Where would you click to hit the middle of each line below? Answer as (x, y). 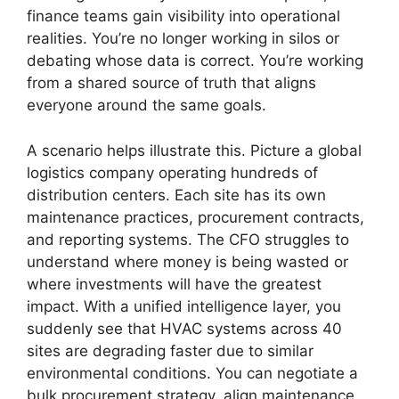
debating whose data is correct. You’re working (195, 61)
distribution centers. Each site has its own (176, 195)
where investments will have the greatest (174, 284)
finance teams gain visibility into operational (183, 16)
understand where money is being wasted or (187, 261)
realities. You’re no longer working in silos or (183, 38)
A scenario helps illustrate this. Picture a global (194, 150)
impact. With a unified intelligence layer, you (184, 306)
